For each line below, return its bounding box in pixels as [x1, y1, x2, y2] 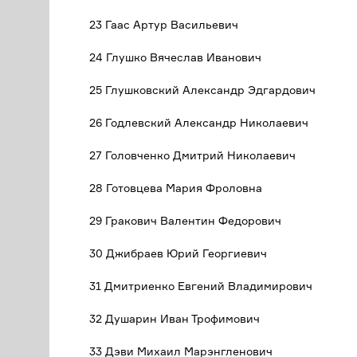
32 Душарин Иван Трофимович [89, 312, 260, 325]
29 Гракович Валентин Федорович [89, 214, 281, 227]
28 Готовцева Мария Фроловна [89, 181, 262, 194]
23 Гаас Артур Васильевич [89, 18, 238, 31]
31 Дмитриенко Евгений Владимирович [89, 279, 312, 292]
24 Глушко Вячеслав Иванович [89, 50, 261, 64]
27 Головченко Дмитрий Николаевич [89, 148, 296, 162]
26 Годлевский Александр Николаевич [89, 116, 308, 129]
